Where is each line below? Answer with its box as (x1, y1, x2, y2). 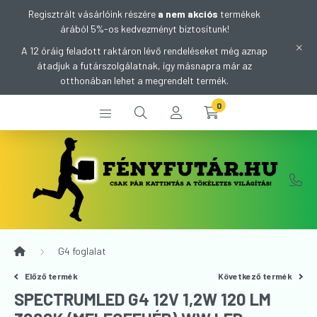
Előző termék (24, 271, 78, 281)
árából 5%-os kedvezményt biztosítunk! (59, 23, 229, 35)
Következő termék (218, 271, 294, 281)
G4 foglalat (58, 245, 106, 257)
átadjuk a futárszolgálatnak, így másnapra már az (37, 59, 252, 71)
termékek (218, 8, 260, 20)
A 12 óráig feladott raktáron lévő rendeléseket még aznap (21, 45, 267, 57)
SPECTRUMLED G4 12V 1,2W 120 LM (14, 289, 271, 309)
